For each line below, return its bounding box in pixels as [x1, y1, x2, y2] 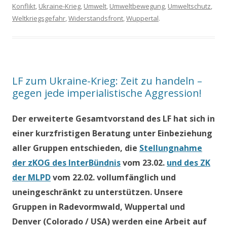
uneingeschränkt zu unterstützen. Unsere [12, 186, 183, 198]
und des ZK [167, 157, 210, 168]
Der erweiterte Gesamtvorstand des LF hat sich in [12, 112, 215, 124]
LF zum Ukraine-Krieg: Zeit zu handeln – [12, 73, 202, 88]
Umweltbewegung [109, 1, 165, 11]
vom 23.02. [121, 157, 167, 168]
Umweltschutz [168, 1, 211, 11]
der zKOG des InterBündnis [12, 157, 121, 168]
